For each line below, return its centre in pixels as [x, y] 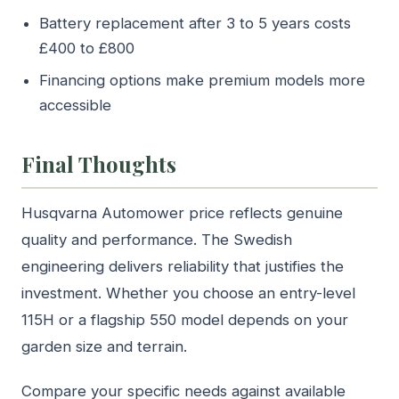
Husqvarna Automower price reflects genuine [182, 212]
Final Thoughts [99, 163]
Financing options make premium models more [202, 80]
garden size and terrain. [104, 346]
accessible [75, 105]
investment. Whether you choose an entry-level [188, 293]
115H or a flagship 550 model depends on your [185, 319]
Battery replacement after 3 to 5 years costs [195, 23]
